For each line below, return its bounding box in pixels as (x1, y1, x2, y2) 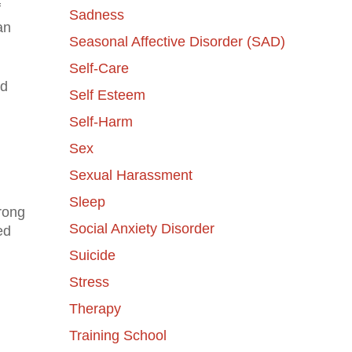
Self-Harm (68, 113, 133, 130)
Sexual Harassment (68, 167, 192, 183)
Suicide (68, 247, 115, 263)
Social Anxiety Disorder (68, 220, 214, 236)
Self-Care (68, 60, 129, 76)
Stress (68, 273, 109, 290)
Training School (68, 327, 167, 343)
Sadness (68, 6, 124, 23)
